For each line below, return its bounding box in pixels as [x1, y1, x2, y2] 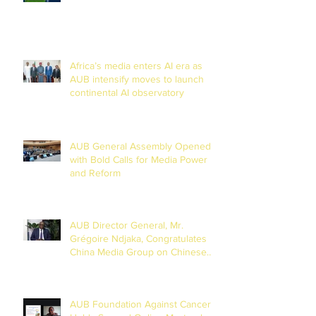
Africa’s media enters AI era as [70, 59, 202, 71]
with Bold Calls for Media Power [70, 153, 207, 165]
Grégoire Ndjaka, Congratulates [70, 232, 207, 244]
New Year [70, 259, 113, 271]
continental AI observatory [70, 86, 184, 98]
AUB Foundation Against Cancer [70, 298, 211, 310]
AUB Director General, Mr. [70, 219, 183, 231]
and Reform [70, 166, 121, 178]
